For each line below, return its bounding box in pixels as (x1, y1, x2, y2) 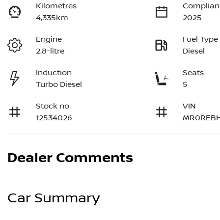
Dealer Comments (7, 150, 133, 167)
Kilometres (36, 1, 77, 11)
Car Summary (7, 190, 100, 207)
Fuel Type (183, 35, 219, 44)
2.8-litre (36, 47, 65, 56)
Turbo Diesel (36, 80, 82, 89)
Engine (36, 35, 62, 44)
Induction (36, 68, 72, 78)
